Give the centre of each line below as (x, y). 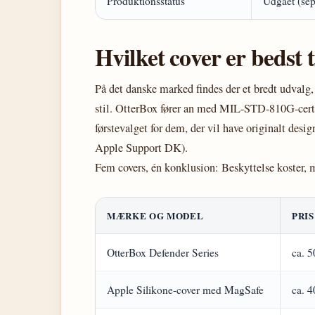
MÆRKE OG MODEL (155, 216)
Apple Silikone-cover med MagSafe (185, 290)
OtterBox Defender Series (163, 252)
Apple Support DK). (141, 148)
